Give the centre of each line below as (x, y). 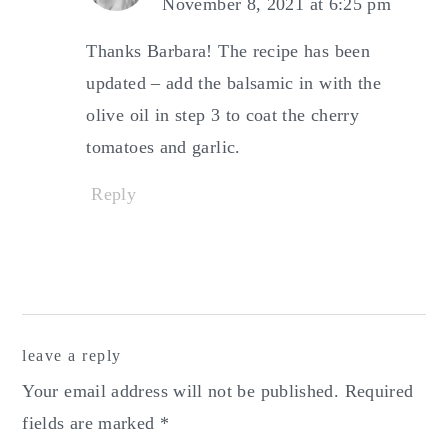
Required (379, 390)
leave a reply (72, 355)
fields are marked (91, 422)
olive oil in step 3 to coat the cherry (223, 114)
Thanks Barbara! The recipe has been (228, 50)
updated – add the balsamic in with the (234, 82)
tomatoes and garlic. (163, 146)
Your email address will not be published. (181, 390)
